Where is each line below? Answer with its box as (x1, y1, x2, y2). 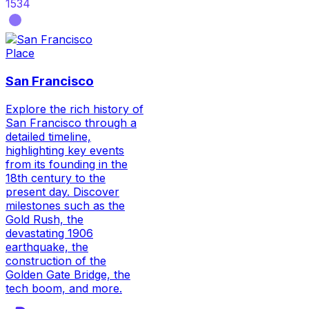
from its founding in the (6, 157, 128, 171)
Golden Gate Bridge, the (6, 267, 130, 281)
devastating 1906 (6, 226, 93, 240)
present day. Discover (6, 184, 119, 199)
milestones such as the (6, 198, 125, 212)
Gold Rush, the (6, 212, 83, 226)
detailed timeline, (6, 129, 91, 143)
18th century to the (6, 170, 106, 185)
